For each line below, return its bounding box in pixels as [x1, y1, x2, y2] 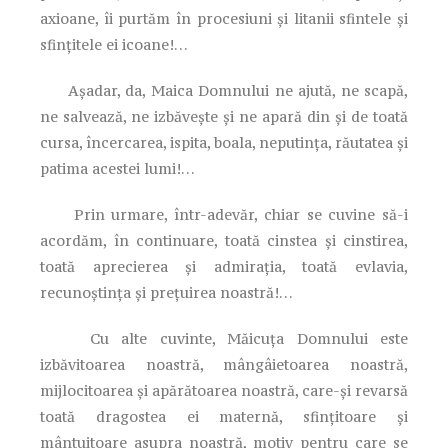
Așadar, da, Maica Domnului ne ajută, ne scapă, [40, 80, 408, 100]
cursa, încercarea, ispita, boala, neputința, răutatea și [40, 132, 408, 152]
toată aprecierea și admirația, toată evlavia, [40, 256, 408, 276]
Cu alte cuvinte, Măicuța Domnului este [40, 328, 408, 348]
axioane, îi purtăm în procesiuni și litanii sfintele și [40, 8, 408, 28]
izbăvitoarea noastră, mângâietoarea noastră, [40, 354, 408, 374]
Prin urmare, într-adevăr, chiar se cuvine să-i [40, 204, 408, 224]
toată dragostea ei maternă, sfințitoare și [40, 406, 408, 426]
